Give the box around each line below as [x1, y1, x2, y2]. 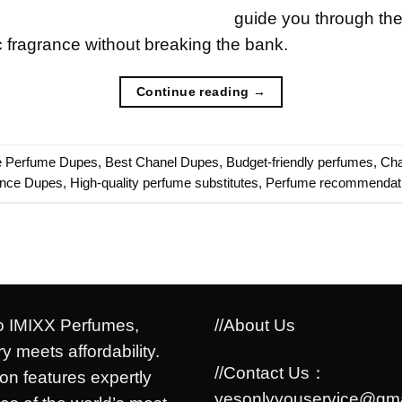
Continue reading [135, 83, 253, 99]
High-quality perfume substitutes [70, 175, 258, 190]
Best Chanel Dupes [105, 154, 219, 170]
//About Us [214, 315, 295, 335]
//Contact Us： [214, 363, 327, 382]
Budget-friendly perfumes [226, 154, 373, 170]
